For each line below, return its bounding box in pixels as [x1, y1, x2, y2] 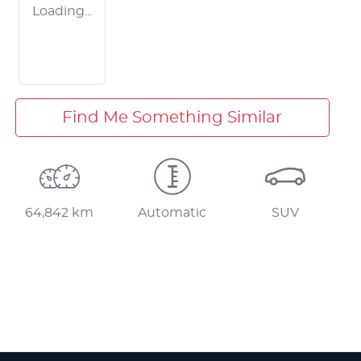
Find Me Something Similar [62, 109, 283, 126]
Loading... [32, 4, 92, 18]
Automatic [138, 205, 207, 219]
